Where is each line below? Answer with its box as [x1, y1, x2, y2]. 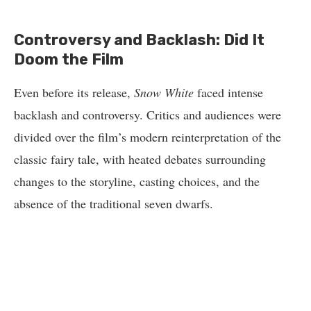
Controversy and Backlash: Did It [14, 31, 264, 50]
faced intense [194, 84, 263, 101]
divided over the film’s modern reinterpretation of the [14, 128, 281, 146]
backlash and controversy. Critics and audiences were [14, 106, 281, 124]
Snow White [134, 84, 194, 101]
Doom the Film [14, 50, 124, 69]
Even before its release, [14, 84, 134, 101]
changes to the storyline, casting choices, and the [14, 173, 260, 190]
